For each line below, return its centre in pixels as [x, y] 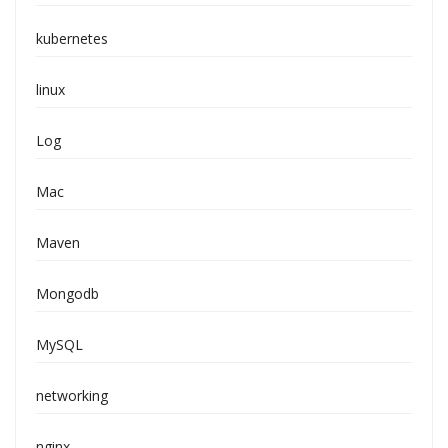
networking [72, 395]
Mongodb [67, 293]
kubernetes [72, 38]
